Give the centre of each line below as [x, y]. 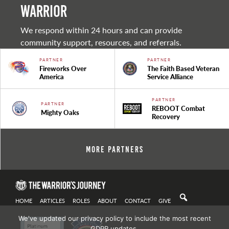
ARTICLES [52, 200]
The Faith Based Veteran [183, 68]
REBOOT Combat [179, 108]
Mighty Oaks [60, 112]
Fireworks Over [63, 68]
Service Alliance [170, 76]
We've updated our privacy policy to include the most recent [114, 218]
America [51, 76]
